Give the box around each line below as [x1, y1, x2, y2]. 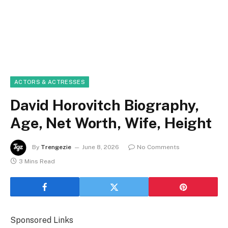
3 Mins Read [19, 158, 55, 165]
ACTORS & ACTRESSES [14, 79, 85, 85]
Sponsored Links [10, 215, 73, 225]
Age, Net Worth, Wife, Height [10, 114, 212, 132]
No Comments [137, 144, 180, 151]
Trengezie [41, 144, 71, 151]
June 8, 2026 [82, 144, 119, 151]
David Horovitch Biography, [10, 96, 199, 114]
